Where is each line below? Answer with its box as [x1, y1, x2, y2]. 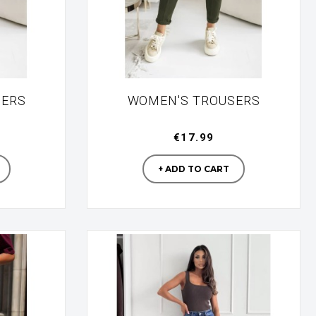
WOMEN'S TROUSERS [127, 93, 260, 109]
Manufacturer [193, 133, 260, 145]
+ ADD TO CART [158, 164, 230, 175]
